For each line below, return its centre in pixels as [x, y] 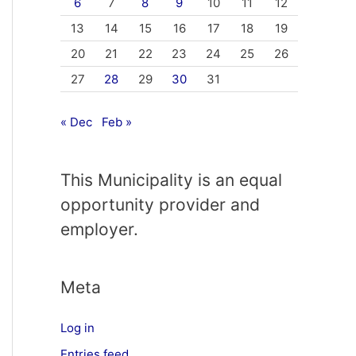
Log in [77, 327]
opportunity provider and [160, 204]
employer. [99, 229]
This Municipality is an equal [171, 180]
